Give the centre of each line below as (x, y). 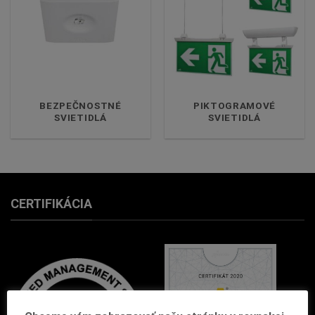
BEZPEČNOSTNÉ (81, 106)
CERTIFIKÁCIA (51, 204)
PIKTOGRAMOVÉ (234, 106)
